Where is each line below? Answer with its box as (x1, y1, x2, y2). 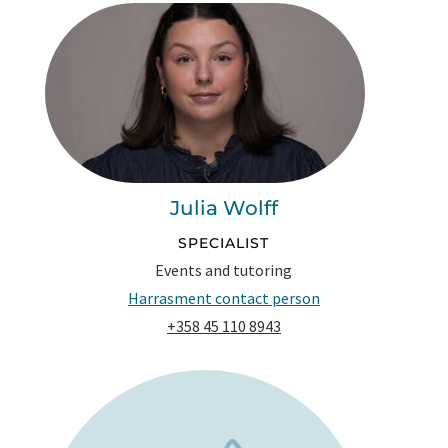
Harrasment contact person (127, 288, 320, 309)
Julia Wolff (169, 196, 278, 221)
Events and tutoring (155, 260, 293, 281)
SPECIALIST (178, 234, 270, 253)
